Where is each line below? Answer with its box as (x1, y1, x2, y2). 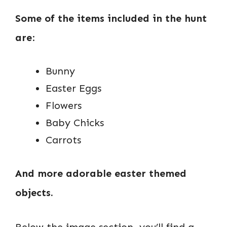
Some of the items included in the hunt (15, 12, 207, 24)
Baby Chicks (46, 116, 104, 129)
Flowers (46, 99, 82, 111)
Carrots (46, 133, 81, 146)
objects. (15, 186, 53, 199)
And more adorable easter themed (15, 167, 186, 179)
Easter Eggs (46, 82, 101, 94)
